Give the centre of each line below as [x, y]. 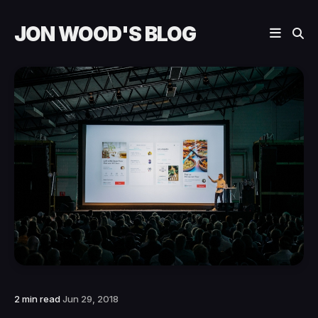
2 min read [38, 298]
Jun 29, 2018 [91, 298]
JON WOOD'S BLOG [105, 34]
